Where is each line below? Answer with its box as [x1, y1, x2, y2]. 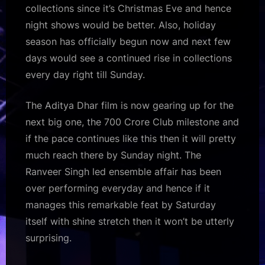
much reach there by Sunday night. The [25, 148, 201, 161]
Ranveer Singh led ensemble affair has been [25, 165, 221, 177]
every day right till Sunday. [25, 68, 145, 80]
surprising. [25, 231, 72, 244]
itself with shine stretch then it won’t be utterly [25, 215, 234, 227]
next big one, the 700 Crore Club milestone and [25, 115, 239, 128]
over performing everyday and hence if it [25, 182, 210, 194]
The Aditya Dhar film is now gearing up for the [25, 99, 234, 111]
